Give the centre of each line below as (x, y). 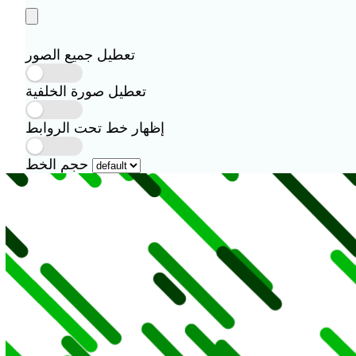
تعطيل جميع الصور (80, 54)
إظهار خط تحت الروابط (95, 128)
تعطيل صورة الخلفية (86, 91)
